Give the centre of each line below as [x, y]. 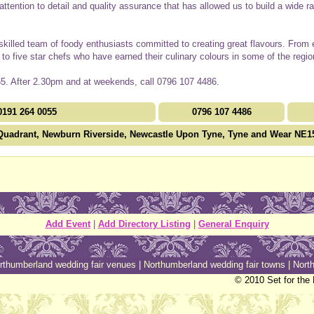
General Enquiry [233, 224]
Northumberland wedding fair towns [214, 264]
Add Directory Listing [144, 224]
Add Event [68, 224]
